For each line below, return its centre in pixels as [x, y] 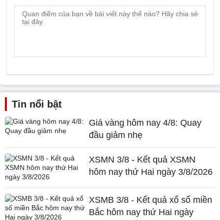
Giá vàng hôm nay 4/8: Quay [145, 123]
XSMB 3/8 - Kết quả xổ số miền [151, 200]
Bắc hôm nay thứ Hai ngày [141, 212]
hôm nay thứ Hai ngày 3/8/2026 [151, 172]
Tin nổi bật [37, 104]
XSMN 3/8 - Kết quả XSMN [142, 160]
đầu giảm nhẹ [116, 135]
